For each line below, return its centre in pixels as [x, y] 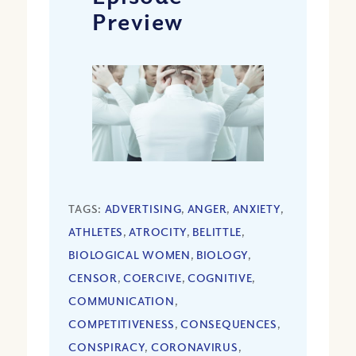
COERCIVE [153, 278]
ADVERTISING [143, 209]
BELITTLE [217, 232]
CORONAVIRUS [194, 347]
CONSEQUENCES [229, 324]
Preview [138, 21]
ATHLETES [96, 232]
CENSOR [93, 278]
